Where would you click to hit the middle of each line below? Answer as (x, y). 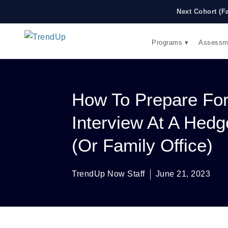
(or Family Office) (142, 145)
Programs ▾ (170, 42)
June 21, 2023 (183, 174)
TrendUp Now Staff (108, 174)
